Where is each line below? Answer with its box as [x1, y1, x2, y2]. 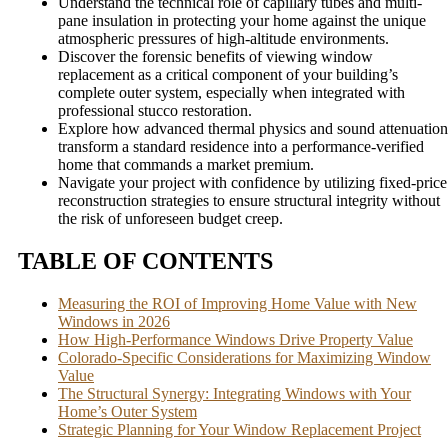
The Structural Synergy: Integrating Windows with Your [58, 384, 411, 402]
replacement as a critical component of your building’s [58, 66, 398, 83]
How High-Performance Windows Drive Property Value [58, 330, 413, 348]
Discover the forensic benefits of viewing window [58, 48, 373, 65]
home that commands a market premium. [58, 156, 314, 173]
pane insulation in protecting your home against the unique [58, 12, 426, 29]
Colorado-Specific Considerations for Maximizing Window [58, 348, 431, 366]
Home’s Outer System [58, 402, 197, 420]
